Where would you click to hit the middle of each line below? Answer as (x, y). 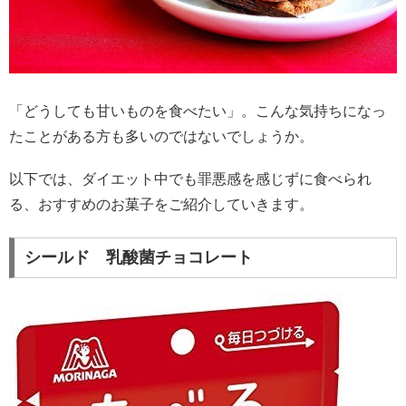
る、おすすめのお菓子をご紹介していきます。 (161, 205)
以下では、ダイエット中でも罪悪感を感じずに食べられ (190, 179)
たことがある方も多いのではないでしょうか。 (161, 136)
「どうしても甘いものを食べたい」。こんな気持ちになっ (198, 111)
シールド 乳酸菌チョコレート (138, 258)
